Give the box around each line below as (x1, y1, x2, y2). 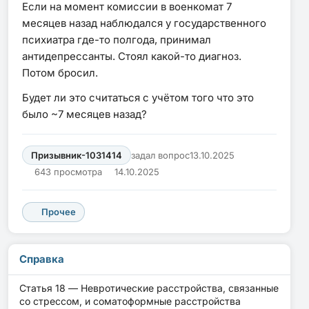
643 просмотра (34, 166, 103, 177)
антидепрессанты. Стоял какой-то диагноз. (22, 49, 241, 63)
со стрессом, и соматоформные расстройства (19, 295, 241, 308)
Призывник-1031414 (31, 149, 122, 161)
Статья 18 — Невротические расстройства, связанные (19, 282, 279, 295)
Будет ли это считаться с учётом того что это (22, 90, 254, 104)
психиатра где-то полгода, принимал (22, 32, 211, 46)
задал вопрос (131, 149, 190, 161)
